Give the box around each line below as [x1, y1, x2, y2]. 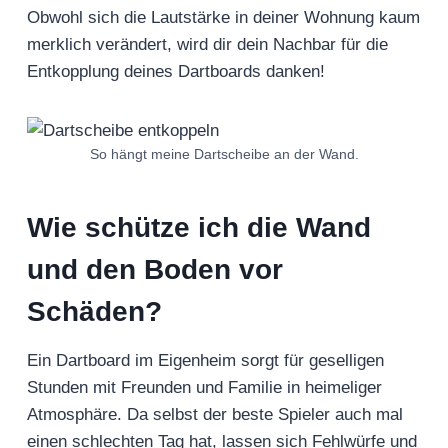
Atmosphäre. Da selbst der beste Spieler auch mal [27, 405, 403, 425]
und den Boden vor [27, 254, 283, 286]
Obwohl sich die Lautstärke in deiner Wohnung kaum [27, 8, 420, 28]
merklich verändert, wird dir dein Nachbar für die [27, 35, 388, 55]
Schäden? [27, 296, 170, 328]
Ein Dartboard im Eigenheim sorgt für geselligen [27, 351, 384, 371]
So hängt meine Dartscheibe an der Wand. [89, 147, 359, 163]
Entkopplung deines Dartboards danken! [27, 62, 330, 82]
